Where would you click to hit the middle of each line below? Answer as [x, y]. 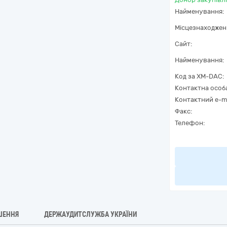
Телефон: [190, 123]
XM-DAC [210, 76]
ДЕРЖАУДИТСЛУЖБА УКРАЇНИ [90, 214]
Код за [186, 76]
